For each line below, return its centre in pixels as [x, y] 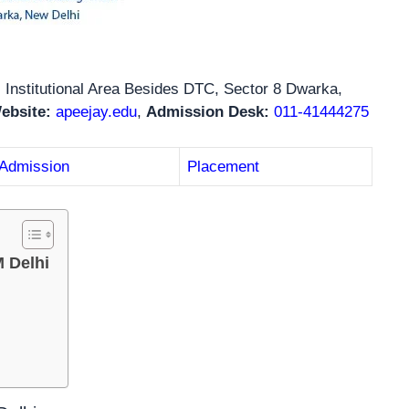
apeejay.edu [96, 112]
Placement [223, 166]
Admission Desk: [208, 112]
